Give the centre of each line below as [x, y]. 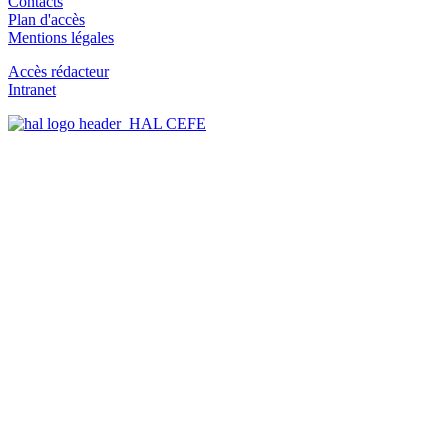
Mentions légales [61, 38]
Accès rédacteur [58, 72]
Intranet [32, 90]
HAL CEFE [163, 124]
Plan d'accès [46, 20]
